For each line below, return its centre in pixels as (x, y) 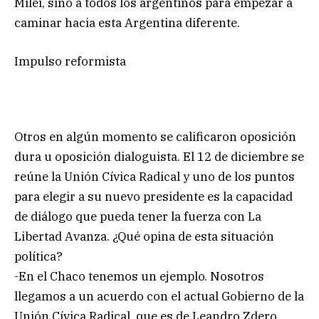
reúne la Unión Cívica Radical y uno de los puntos (155, 177)
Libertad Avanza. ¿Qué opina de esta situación (144, 237)
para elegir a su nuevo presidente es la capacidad (153, 197)
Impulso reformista (70, 62)
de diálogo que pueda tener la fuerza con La (138, 217)
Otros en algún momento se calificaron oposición (155, 137)
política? (38, 257)
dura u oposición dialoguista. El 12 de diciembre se (159, 157)
